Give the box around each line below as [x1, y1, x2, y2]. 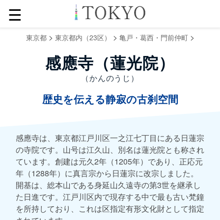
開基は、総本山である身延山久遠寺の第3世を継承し [16, 179, 201, 191]
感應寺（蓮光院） [45, 55, 175, 72]
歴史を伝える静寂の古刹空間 [42, 94, 178, 105]
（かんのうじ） [81, 72, 139, 83]
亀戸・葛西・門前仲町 [119, 32, 188, 42]
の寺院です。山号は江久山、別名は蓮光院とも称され [16, 143, 204, 155]
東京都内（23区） [55, 32, 111, 42]
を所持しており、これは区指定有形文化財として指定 [16, 202, 204, 214]
